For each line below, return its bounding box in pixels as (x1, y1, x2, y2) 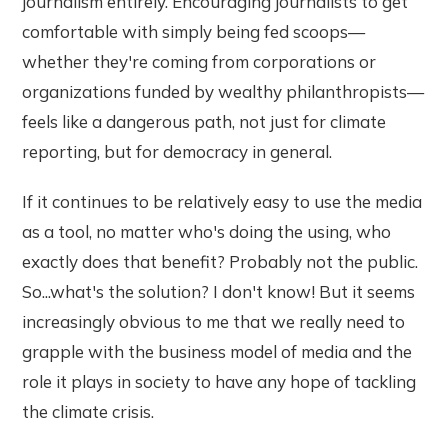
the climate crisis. (22, 400, 155, 422)
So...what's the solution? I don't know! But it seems (22, 280, 416, 302)
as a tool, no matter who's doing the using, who (22, 220, 392, 242)
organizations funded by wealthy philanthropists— (22, 80, 425, 102)
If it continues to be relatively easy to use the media (22, 190, 423, 212)
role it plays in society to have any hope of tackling (22, 370, 417, 392)
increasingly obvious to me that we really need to (22, 310, 406, 332)
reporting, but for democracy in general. (22, 140, 333, 162)
